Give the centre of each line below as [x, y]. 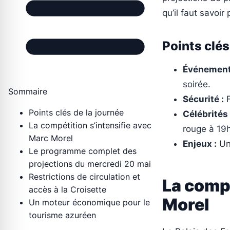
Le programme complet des [83, 151]
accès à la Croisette [68, 190]
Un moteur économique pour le [89, 203]
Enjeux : [200, 144]
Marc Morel [51, 138]
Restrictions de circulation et [84, 177]
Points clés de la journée [76, 113]
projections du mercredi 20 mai [90, 164]
